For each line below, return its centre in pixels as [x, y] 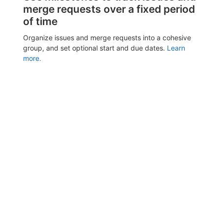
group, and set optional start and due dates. [95, 48]
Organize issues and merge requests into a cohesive [107, 37]
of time [40, 21]
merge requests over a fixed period [109, 9]
